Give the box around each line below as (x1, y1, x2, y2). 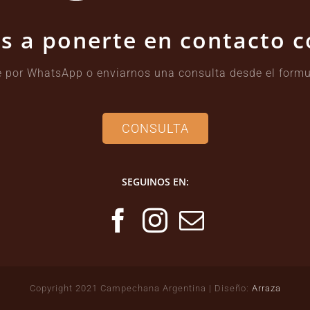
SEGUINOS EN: (121, 174, 189, 188)
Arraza (251, 282, 281, 293)
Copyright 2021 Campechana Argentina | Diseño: (29, 282, 252, 293)
